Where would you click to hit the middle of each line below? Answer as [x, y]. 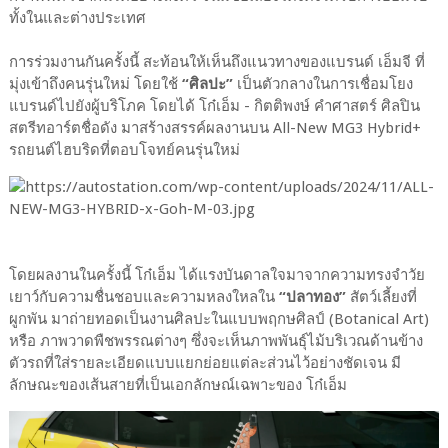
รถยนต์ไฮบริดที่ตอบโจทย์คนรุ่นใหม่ [126, 150]
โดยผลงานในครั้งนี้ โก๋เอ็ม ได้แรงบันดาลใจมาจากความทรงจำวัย [216, 275]
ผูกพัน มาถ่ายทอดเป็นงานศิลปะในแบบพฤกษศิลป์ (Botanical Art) [218, 319]
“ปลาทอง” [312, 297]
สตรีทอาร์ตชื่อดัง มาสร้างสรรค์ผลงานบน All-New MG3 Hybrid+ [214, 128]
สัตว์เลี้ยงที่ [381, 297]
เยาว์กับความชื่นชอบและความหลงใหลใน [143, 297]
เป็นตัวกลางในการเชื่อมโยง [322, 84]
